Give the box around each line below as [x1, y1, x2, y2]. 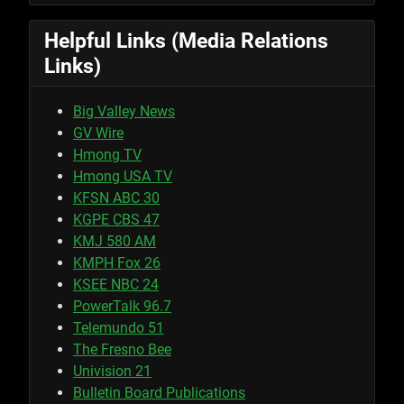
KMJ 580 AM [73, 233, 156, 251]
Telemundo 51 [73, 319, 164, 337]
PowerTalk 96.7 [73, 298, 171, 316]
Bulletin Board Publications [73, 384, 245, 402]
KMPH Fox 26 [73, 254, 161, 272]
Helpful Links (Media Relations [44, 28, 328, 54]
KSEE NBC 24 [73, 276, 159, 294]
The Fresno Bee [73, 341, 171, 359]
